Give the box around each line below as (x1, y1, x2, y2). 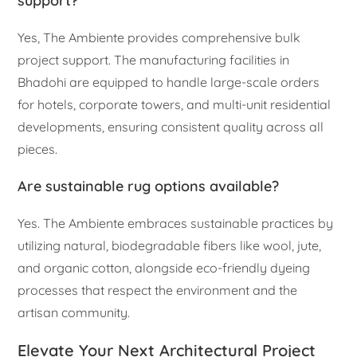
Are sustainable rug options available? (18, 176, 280, 195)
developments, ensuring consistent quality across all (18, 118, 324, 135)
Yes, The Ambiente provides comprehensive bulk (18, 29, 301, 45)
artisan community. (18, 304, 131, 320)
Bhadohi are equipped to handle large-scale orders (18, 73, 320, 90)
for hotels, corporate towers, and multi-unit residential (18, 96, 331, 112)
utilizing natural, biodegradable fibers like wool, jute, (18, 237, 322, 253)
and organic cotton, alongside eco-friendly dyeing (18, 259, 311, 276)
